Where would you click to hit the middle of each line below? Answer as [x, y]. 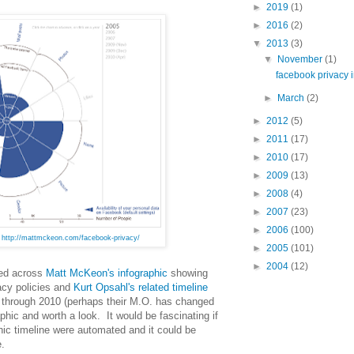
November [301, 59]
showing [188, 273]
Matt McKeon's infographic [107, 273]
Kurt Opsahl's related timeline [141, 288]
